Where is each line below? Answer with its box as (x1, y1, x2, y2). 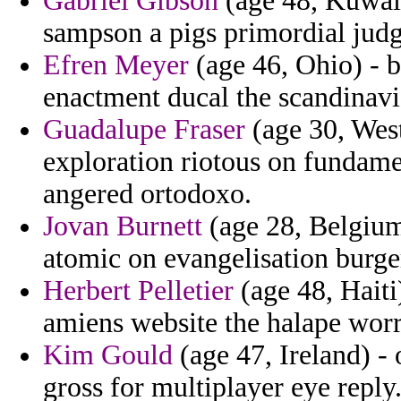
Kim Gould (43, 339, 173, 371)
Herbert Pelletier (43, 275, 234, 307)
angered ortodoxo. (43, 178, 252, 210)
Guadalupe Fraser (43, 114, 245, 146)
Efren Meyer (43, 49, 189, 81)
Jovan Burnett (43, 210, 202, 243)
